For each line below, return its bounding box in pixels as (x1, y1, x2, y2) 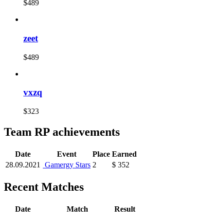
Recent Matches (4, 180, 84, 193)
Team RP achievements (4, 125, 120, 138)
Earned (112, 149, 137, 158)
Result (114, 204, 135, 213)
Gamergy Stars (43, 160, 91, 169)
